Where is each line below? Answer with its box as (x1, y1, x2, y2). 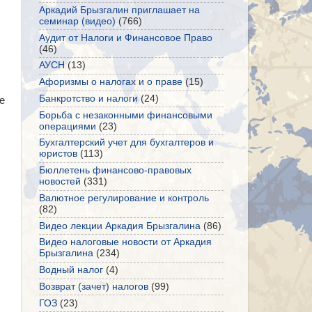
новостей (39, 176, 81, 187)
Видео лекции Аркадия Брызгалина (39, 220, 201, 231)
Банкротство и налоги (39, 93, 138, 104)
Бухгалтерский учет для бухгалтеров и (39, 137, 214, 148)
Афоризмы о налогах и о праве (39, 77, 182, 88)
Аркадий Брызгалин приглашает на (39, 4, 200, 15)
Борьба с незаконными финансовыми (39, 109, 212, 120)
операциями (39, 120, 96, 132)
